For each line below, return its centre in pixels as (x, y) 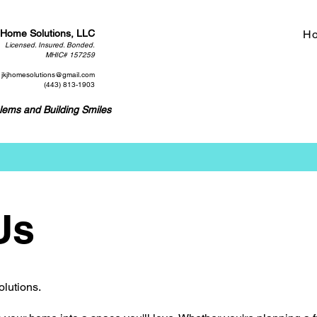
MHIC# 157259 (70, 55)
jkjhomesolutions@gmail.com (48, 75)
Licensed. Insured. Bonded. (50, 45)
